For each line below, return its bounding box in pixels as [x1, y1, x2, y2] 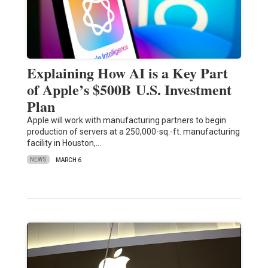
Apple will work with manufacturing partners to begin [26, 115, 226, 125]
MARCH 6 [55, 156, 81, 163]
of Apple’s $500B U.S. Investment [26, 78, 232, 100]
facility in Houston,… [26, 138, 101, 148]
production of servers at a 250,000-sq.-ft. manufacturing [26, 126, 240, 136]
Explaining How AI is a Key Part [26, 62, 228, 83]
